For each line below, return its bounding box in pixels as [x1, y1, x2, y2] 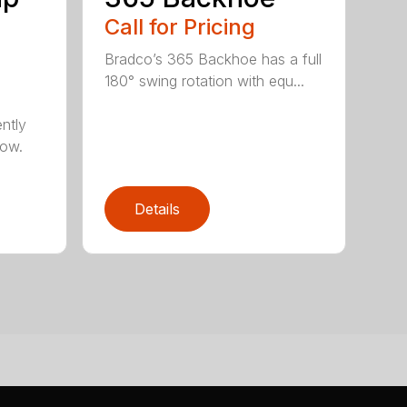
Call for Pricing [104, 14, 256, 41]
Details [134, 200, 181, 219]
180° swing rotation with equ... [104, 72, 305, 91]
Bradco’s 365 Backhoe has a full [104, 50, 323, 69]
